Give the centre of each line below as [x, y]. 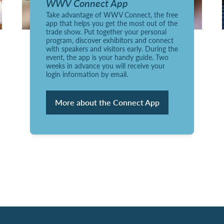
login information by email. [87, 74]
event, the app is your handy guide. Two [107, 57]
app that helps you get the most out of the [111, 23]
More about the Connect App [107, 102]
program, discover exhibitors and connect [109, 40]
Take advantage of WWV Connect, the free [112, 14]
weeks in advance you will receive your [105, 65]
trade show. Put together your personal [106, 31]
